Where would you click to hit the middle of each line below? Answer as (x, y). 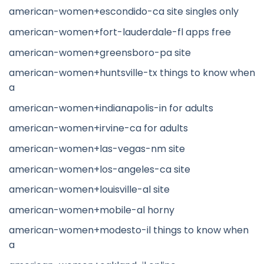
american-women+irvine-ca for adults (98, 128)
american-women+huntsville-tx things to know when (132, 73)
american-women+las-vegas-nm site (97, 149)
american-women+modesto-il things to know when (129, 230)
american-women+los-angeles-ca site (100, 169)
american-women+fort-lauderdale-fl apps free (120, 32)
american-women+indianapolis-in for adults (111, 108)
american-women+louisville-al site (89, 190)
